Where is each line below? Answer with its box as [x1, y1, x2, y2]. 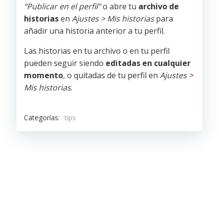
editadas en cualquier [106, 58, 191, 68]
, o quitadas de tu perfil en [63, 70, 160, 81]
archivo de [138, 1, 179, 12]
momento [24, 70, 63, 81]
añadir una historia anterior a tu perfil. [24, 25, 165, 36]
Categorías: [24, 112, 60, 122]
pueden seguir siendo [24, 58, 106, 68]
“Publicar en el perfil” [24, 1, 101, 12]
